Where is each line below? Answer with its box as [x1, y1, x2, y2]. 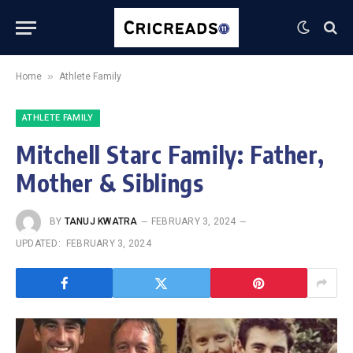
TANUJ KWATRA [64, 216, 138, 228]
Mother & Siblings [16, 168, 204, 198]
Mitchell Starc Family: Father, [16, 139, 325, 169]
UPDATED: [16, 238, 61, 249]
